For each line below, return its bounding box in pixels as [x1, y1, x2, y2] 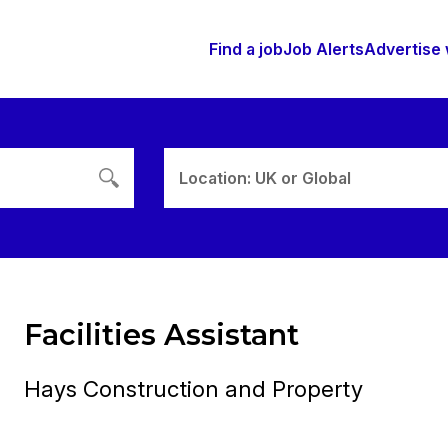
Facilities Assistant [23, 317, 299, 352]
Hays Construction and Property [23, 375, 363, 402]
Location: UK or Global [179, 168, 351, 188]
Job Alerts [283, 39, 364, 59]
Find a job [209, 39, 283, 59]
